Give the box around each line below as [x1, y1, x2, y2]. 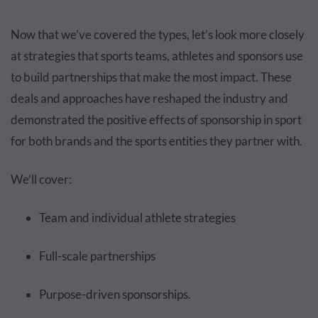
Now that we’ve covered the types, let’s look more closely [11, 27, 305, 43]
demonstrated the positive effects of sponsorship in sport [11, 112, 302, 128]
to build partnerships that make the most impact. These [11, 70, 292, 85]
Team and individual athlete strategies [39, 210, 236, 226]
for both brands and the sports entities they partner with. [11, 133, 302, 149]
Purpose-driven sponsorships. [39, 287, 191, 302]
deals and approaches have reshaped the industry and [11, 91, 288, 106]
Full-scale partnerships [39, 248, 155, 264]
